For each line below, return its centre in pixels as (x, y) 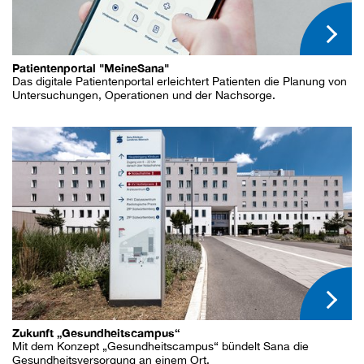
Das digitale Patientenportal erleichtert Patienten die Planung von (180, 81)
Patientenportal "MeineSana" (91, 67)
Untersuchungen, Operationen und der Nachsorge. (144, 95)
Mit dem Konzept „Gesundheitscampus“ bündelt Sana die (160, 346)
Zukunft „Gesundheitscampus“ (96, 332)
